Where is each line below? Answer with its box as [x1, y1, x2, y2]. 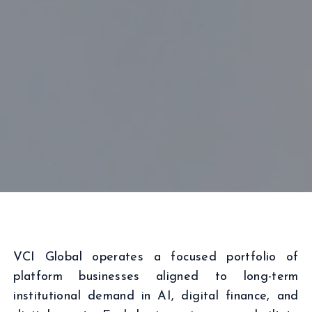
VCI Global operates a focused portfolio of [13, 251, 299, 264]
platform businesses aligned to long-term [13, 270, 299, 283]
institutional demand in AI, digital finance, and [13, 290, 299, 303]
